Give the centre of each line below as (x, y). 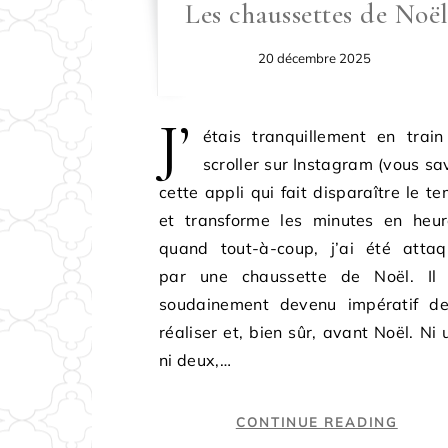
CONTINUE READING (316, 422)
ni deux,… (195, 360)
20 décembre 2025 (315, 58)
